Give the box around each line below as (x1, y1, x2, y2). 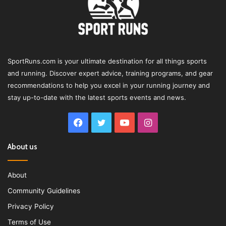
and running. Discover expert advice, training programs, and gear (8, 69, 213, 78)
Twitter (105, 117, 137, 128)
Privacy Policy (8, 202, 54, 211)
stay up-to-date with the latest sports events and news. (8, 93, 186, 102)
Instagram (151, 117, 195, 128)
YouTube (129, 117, 166, 128)
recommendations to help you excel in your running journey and (8, 81, 210, 90)
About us (8, 142, 37, 152)
